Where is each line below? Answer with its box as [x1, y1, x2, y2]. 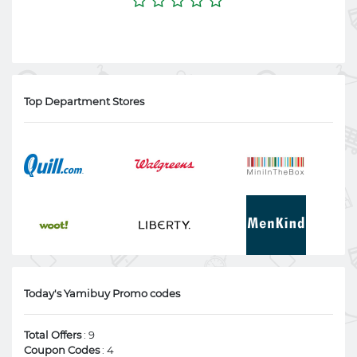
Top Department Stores [24, 95, 144, 108]
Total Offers [24, 328, 81, 341]
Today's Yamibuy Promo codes [24, 287, 180, 300]
